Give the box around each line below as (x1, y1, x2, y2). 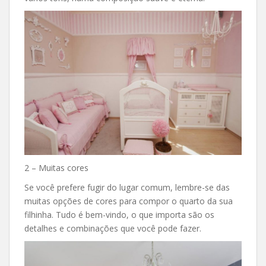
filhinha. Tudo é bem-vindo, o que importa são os (24, 209, 214, 221)
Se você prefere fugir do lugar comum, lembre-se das (24, 182, 230, 194)
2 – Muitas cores (24, 162, 88, 174)
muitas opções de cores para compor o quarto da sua (24, 195, 233, 207)
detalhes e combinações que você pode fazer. (24, 223, 201, 235)
